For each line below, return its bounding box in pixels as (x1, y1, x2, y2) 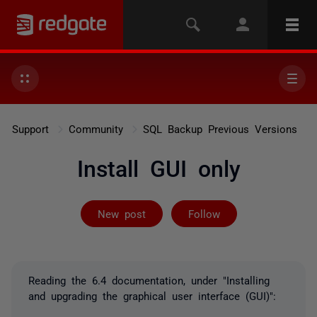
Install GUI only (76, 156, 241, 178)
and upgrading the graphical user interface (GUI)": (28, 290, 276, 301)
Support (11, 123, 49, 134)
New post (97, 208, 146, 219)
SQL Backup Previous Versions (142, 123, 297, 134)
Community (68, 123, 123, 134)
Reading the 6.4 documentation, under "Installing (28, 275, 270, 285)
